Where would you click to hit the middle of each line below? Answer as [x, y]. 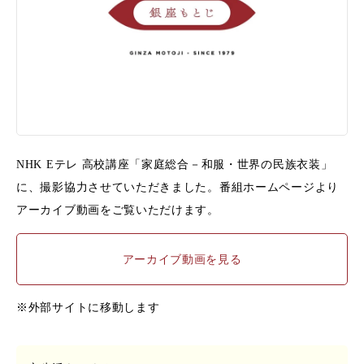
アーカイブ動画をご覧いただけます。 [118, 210]
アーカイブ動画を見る [182, 260]
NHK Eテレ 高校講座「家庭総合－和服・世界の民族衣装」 [175, 165]
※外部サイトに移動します [88, 308]
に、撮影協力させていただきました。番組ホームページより [178, 187]
